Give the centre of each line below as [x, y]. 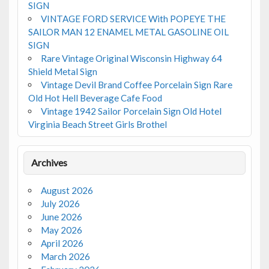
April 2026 [62, 243]
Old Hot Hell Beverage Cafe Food [95, 98]
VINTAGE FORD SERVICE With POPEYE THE [133, 18]
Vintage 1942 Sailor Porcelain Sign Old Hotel [131, 111]
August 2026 [67, 191]
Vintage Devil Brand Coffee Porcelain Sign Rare [136, 84]
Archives [50, 163]
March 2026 [65, 257]
